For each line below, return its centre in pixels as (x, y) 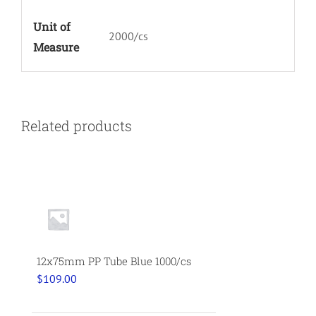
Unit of (51, 26)
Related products (77, 126)
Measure (56, 47)
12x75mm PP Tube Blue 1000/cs (114, 261)
